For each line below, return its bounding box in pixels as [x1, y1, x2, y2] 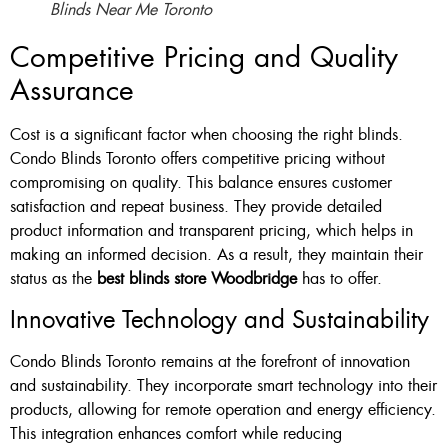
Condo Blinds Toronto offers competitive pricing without [10, 148, 385, 170]
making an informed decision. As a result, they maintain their [10, 244, 423, 266]
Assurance [10, 72, 134, 110]
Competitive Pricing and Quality [10, 39, 398, 77]
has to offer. [297, 268, 382, 290]
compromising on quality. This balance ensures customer [10, 172, 392, 194]
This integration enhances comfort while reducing [10, 422, 342, 444]
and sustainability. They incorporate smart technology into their [10, 374, 437, 396]
